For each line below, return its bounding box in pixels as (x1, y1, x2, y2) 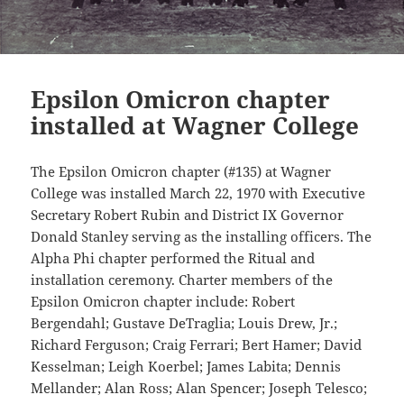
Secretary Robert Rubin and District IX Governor (31, 205, 344, 224)
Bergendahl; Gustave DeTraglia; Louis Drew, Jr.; (31, 313, 338, 332)
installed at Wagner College (31, 108, 360, 142)
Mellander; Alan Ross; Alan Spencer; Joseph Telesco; (31, 378, 368, 397)
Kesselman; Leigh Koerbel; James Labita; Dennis (31, 356, 342, 375)
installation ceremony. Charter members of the (31, 270, 334, 289)
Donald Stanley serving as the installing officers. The (31, 226, 372, 245)
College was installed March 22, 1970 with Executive (31, 183, 366, 202)
